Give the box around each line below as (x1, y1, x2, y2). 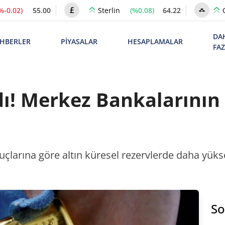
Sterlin (98, 6, 120, 15)
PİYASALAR (60, 37, 97, 46)
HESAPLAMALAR (127, 37, 183, 46)
